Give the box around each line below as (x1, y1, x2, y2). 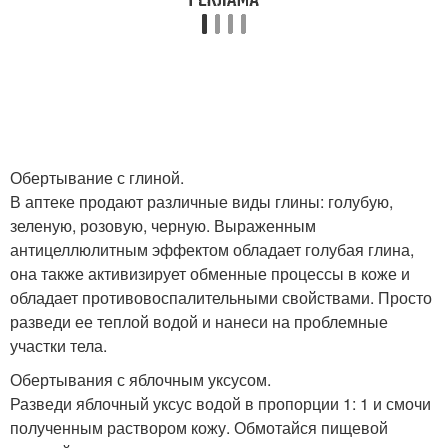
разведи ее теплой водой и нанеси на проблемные (10, 309, 388, 333)
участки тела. (10, 333, 107, 357)
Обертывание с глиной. (10, 165, 184, 189)
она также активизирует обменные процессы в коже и (10, 261, 410, 285)
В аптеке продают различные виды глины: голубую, (10, 189, 393, 213)
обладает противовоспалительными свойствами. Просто (10, 285, 432, 309)
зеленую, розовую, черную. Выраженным (10, 213, 316, 237)
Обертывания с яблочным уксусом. (10, 367, 271, 391)
